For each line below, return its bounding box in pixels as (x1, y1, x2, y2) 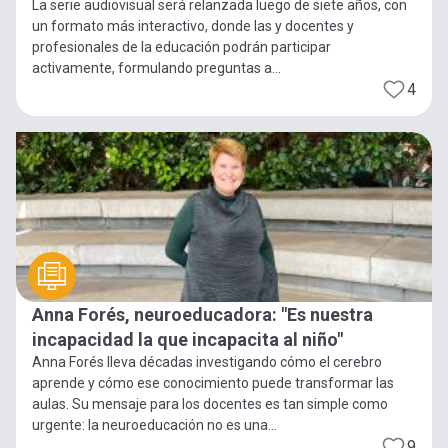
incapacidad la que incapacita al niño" (32, 329, 343, 351)
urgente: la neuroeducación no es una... (32, 417, 277, 434)
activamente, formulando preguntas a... (32, 59, 281, 76)
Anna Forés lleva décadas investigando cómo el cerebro (32, 354, 382, 371)
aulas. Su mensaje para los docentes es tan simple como (32, 396, 388, 413)
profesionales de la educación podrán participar (32, 38, 331, 55)
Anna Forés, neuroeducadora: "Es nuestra (32, 304, 373, 326)
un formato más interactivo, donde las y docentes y (32, 17, 354, 34)
